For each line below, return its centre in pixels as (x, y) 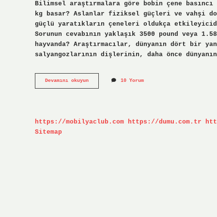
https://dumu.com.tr (165, 122)
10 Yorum (132, 81)
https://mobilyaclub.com (79, 122)
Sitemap (48, 132)
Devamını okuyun (67, 81)
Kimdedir (100, 101)
